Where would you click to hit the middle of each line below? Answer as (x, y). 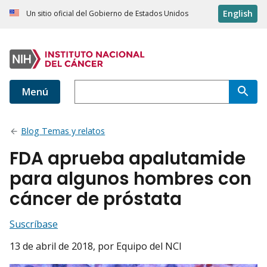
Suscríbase (34, 224)
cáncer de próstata (96, 199)
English (238, 14)
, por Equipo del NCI (137, 246)
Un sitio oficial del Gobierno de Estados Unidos (107, 14)
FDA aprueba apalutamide (128, 159)
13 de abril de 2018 (51, 246)
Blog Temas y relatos (63, 131)
